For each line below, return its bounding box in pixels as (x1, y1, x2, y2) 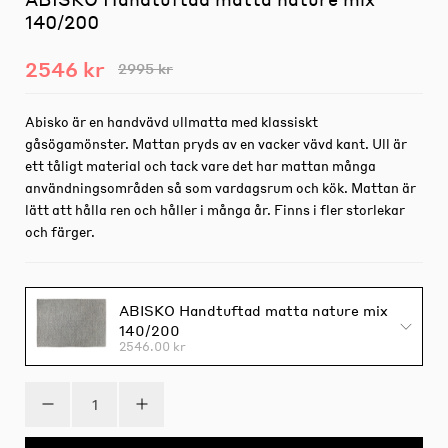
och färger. (25, 222, 95, 240)
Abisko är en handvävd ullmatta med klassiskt (25, 112, 318, 130)
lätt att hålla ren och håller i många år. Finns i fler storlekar (25, 200, 405, 218)
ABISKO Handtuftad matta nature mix (118, 300, 388, 319)
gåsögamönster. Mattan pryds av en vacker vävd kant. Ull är (25, 134, 407, 152)
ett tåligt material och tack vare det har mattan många (25, 156, 376, 174)
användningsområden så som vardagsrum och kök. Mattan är (25, 178, 416, 196)
